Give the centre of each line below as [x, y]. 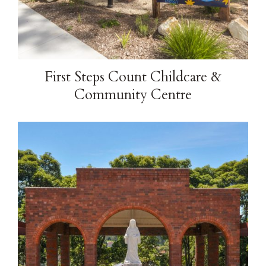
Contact [40, 27]
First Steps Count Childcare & [133, 77]
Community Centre [133, 95]
